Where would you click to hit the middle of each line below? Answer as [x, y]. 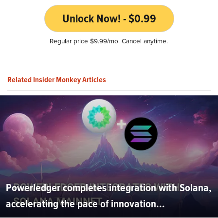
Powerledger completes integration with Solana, [109, 187]
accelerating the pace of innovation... [85, 203]
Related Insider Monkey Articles [57, 79]
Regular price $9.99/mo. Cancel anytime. [109, 40]
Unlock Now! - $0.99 [109, 18]
